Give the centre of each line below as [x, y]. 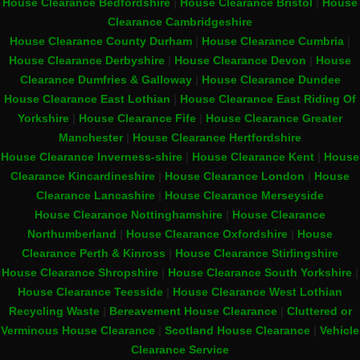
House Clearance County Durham [101, 41]
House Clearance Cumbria [274, 41]
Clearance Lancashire [96, 196]
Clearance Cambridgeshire [180, 22]
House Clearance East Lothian [89, 99]
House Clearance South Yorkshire [260, 273]
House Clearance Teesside [90, 292]
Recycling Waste [54, 311]
